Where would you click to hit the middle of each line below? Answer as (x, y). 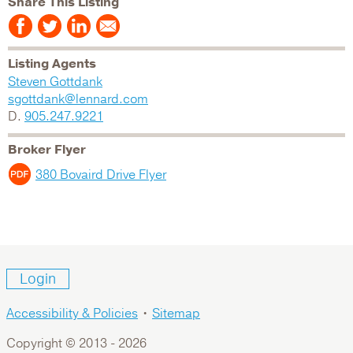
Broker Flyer (47, 149)
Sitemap (176, 314)
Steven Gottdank (55, 82)
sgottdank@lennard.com (78, 99)
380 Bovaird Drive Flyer (101, 175)
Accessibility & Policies (72, 314)
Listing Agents (52, 63)
